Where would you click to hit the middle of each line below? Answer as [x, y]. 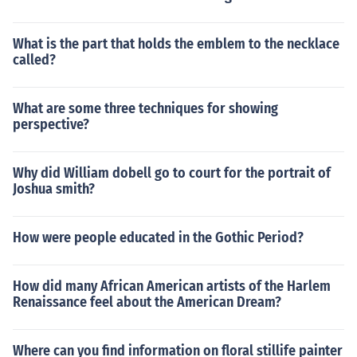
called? [34, 60]
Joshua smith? [54, 189]
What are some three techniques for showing [145, 108]
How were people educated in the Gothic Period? [158, 237]
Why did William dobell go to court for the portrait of [172, 173]
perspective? [51, 124]
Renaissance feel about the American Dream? [147, 302]
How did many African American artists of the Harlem [172, 286]
